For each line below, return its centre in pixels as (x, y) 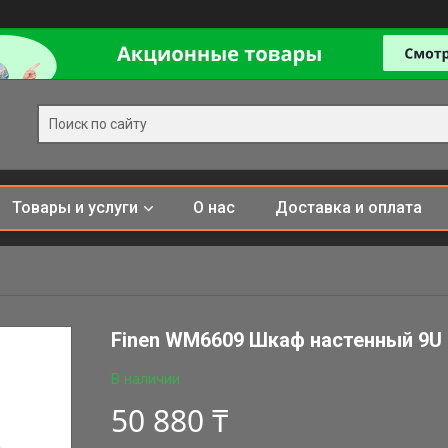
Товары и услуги (74, 207)
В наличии (146, 379)
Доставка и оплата (348, 207)
